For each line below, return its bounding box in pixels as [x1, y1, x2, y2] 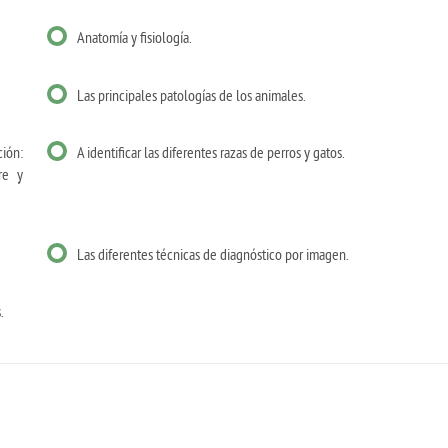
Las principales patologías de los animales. [77, 84, 306, 105]
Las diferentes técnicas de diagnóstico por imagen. [77, 243, 349, 264]
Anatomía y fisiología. [77, 27, 192, 48]
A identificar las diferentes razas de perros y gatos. [77, 142, 345, 163]
